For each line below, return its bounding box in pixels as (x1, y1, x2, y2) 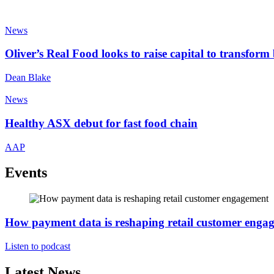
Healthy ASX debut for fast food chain (5, 116, 198, 130)
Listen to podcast (5, 240, 70, 251)
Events (5, 165, 47, 181)
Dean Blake (5, 72, 51, 83)
